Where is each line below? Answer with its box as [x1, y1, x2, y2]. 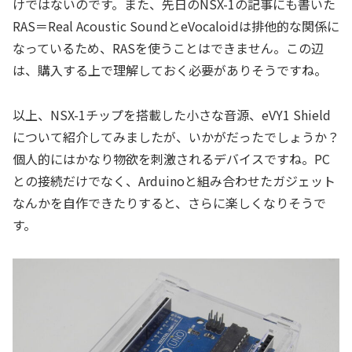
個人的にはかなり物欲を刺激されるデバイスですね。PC [13, 149, 330, 169]
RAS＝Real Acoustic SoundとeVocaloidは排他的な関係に [13, 16, 339, 36]
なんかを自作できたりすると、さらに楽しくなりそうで [13, 193, 326, 213]
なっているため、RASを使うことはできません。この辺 [13, 38, 324, 58]
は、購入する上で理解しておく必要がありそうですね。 [13, 60, 327, 80]
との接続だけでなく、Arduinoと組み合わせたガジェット [13, 171, 335, 191]
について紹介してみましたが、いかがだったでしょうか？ [13, 127, 339, 147]
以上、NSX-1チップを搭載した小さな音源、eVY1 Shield [13, 105, 331, 125]
